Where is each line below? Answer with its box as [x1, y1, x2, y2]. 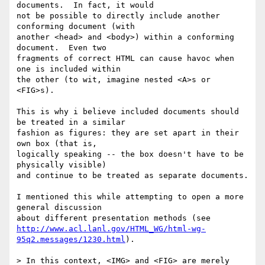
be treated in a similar [17, 118, 125, 127]
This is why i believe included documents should [17, 107, 239, 117]
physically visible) [17, 160, 106, 170]
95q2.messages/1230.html [17, 235, 125, 244]
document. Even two [17, 43, 106, 53]
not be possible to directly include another [17, 11, 220, 21]
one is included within [17, 64, 121, 74]
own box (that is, [17, 139, 97, 148]
